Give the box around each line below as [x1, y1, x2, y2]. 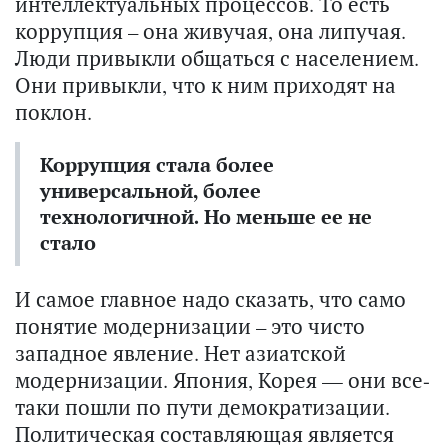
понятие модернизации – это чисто [15, 312, 365, 341]
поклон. [15, 98, 92, 127]
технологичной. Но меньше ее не [40, 203, 372, 231]
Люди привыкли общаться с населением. [15, 44, 419, 73]
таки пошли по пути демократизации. [15, 393, 390, 422]
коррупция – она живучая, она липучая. [15, 17, 406, 46]
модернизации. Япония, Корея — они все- [15, 366, 430, 395]
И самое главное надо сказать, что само [15, 285, 406, 314]
